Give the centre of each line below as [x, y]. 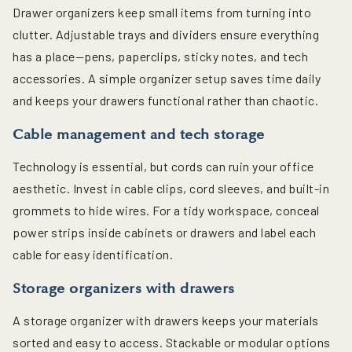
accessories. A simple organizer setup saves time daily [167, 79]
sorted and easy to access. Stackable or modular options [172, 343]
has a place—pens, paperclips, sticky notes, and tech [160, 57]
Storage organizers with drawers [124, 289]
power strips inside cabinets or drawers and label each [164, 233]
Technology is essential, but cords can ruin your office [163, 167]
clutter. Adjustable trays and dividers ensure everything [166, 35]
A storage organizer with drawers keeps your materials [166, 321]
